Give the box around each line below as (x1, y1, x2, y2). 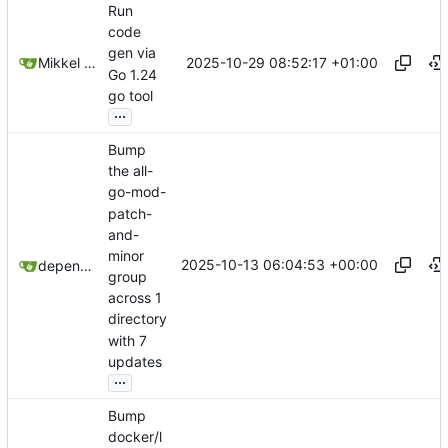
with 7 (108, 331, 147, 349)
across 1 (108, 289, 162, 307)
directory (108, 310, 167, 328)
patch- (108, 204, 152, 222)
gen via (108, 44, 156, 62)
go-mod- (108, 183, 166, 201)
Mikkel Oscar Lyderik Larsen (84, 54, 96, 72)
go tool (108, 86, 153, 104)
